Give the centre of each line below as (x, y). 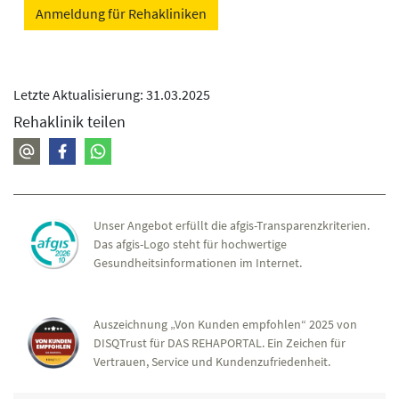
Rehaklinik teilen (69, 121)
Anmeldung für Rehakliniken (121, 13)
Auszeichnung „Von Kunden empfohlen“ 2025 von (225, 324)
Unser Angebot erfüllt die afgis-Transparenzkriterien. (232, 225)
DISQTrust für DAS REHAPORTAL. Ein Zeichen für (220, 342)
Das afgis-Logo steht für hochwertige (190, 244)
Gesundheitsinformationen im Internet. (198, 262)
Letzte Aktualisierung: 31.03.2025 (112, 94)
